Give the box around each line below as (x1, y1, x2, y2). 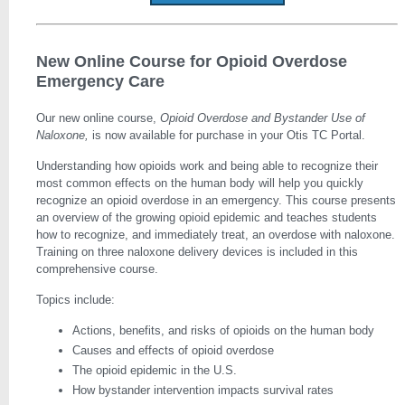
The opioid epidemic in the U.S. (72, 363, 237, 377)
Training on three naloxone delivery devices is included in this (36, 245, 358, 259)
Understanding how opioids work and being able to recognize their (36, 159, 378, 173)
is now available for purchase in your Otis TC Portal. (92, 128, 369, 142)
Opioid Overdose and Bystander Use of (160, 111, 365, 125)
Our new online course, (36, 111, 160, 125)
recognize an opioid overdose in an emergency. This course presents (36, 193, 396, 207)
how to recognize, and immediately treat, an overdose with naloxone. (36, 228, 395, 241)
